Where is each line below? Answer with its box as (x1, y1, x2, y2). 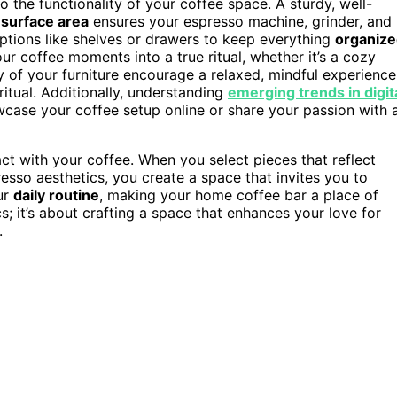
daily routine (13, 185, 99, 204)
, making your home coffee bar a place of (99, 185, 378, 204)
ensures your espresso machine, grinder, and (89, 12, 392, 30)
